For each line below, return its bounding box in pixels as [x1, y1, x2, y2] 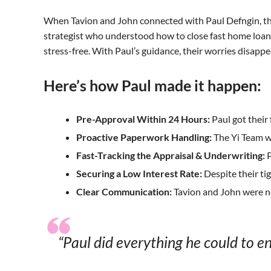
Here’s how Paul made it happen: [44, 76, 261, 95]
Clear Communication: [76, 186, 172, 198]
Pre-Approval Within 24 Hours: [76, 113, 210, 125]
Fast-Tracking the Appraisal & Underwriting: [76, 149, 265, 162]
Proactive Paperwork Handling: [76, 131, 212, 143]
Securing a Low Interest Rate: [76, 168, 202, 180]
